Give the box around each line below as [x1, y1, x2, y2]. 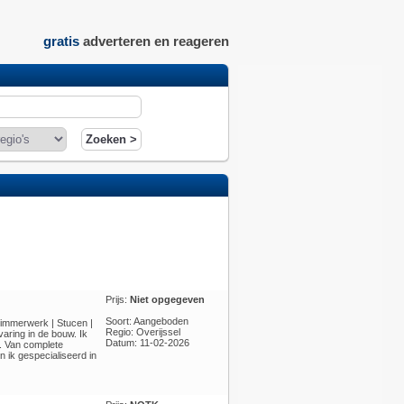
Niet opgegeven [129, 294, 205, 305]
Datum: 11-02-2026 [105, 337, 189, 348]
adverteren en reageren [78, 33, 229, 50]
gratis [42, 33, 79, 50]
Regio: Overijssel [105, 326, 180, 337]
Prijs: [105, 294, 130, 305]
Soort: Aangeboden [105, 316, 188, 326]
